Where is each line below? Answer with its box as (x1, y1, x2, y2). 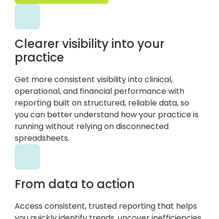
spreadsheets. (15, 132, 69, 144)
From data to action (15, 176, 135, 193)
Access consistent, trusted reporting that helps (15, 200, 197, 212)
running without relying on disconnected (15, 121, 169, 132)
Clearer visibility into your (15, 36, 164, 52)
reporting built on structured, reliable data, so (15, 97, 189, 109)
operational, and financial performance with (15, 86, 184, 97)
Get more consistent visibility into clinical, (15, 74, 173, 86)
